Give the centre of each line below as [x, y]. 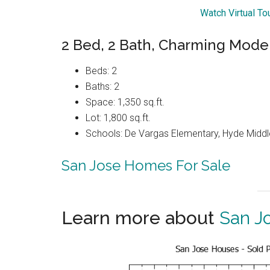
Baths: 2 [102, 87]
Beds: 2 [101, 71]
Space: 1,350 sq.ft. [125, 102]
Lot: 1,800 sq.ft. [118, 118]
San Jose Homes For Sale [146, 166]
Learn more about [140, 218]
